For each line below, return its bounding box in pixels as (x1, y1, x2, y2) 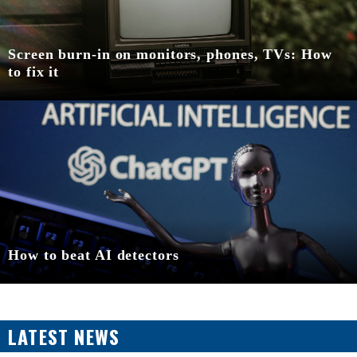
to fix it (8, 64, 60, 80)
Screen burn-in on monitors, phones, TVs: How (8, 46, 332, 62)
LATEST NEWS (8, 322, 120, 351)
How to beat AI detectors (8, 247, 179, 263)
